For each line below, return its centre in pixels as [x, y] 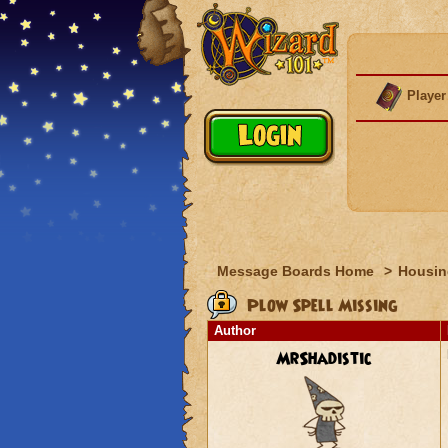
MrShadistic [323, 359]
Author [234, 330]
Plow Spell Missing [319, 306]
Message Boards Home [297, 271]
